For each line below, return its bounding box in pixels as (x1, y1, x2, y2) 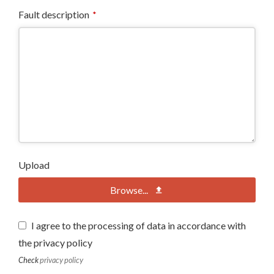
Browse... (110, 184, 148, 196)
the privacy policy (18, 236, 93, 248)
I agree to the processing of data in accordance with (31, 220, 246, 232)
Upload (18, 159, 50, 171)
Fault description (18, 9, 90, 20)
